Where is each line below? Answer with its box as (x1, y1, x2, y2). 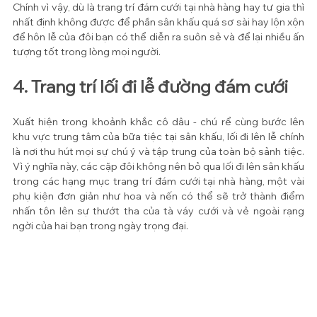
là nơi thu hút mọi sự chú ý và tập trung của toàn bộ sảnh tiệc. (13, 145, 304, 158)
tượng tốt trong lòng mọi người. (13, 45, 161, 59)
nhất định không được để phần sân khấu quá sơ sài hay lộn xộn (13, 16, 304, 29)
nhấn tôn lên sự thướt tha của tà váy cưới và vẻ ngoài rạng (13, 204, 304, 218)
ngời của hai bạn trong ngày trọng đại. (13, 219, 188, 233)
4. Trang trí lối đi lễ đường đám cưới (13, 76, 288, 98)
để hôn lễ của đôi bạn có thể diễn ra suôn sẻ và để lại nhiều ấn (13, 30, 304, 44)
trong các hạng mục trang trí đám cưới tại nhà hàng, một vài (13, 175, 304, 188)
